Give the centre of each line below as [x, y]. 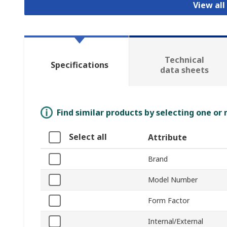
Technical [184, 60]
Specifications [79, 65]
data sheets [184, 70]
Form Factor [169, 201]
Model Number [173, 180]
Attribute [167, 138]
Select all [88, 137]
